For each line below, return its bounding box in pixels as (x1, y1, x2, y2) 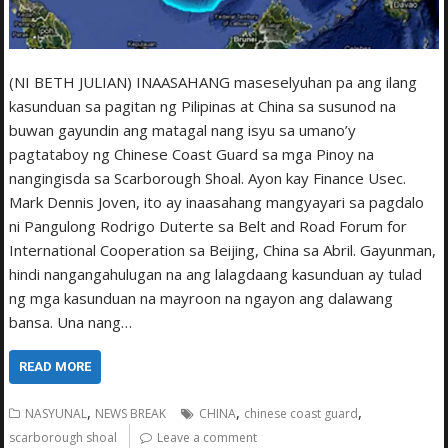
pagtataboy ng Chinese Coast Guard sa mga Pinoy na (9, 143, 375, 164)
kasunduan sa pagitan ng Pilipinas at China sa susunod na (9, 95, 397, 116)
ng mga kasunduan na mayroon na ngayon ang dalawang (9, 287, 394, 308)
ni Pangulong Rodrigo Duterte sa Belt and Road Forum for (9, 215, 408, 236)
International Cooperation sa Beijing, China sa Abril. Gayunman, (9, 239, 437, 260)
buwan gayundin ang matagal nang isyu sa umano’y (9, 119, 357, 140)
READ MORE (19, 358, 92, 374)
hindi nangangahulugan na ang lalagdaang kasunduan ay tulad (9, 263, 423, 284)
